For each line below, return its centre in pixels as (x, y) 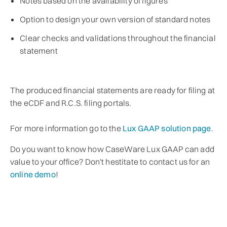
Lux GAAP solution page (167, 128)
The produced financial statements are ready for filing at (113, 90)
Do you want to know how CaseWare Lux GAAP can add (112, 149)
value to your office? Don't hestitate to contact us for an (110, 162)
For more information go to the (66, 128)
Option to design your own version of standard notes (115, 20)
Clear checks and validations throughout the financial (118, 38)
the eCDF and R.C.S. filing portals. (71, 103)
